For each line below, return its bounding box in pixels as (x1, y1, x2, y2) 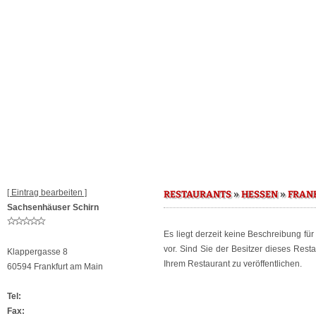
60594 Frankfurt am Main (7, 262, 103, 272)
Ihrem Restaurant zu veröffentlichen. (164, 259, 302, 269)
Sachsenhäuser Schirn (7, 202, 99, 212)
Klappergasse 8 (7, 247, 68, 257)
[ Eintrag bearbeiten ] (7, 188, 87, 197)
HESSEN (241, 189, 278, 200)
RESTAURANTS (164, 189, 231, 200)
